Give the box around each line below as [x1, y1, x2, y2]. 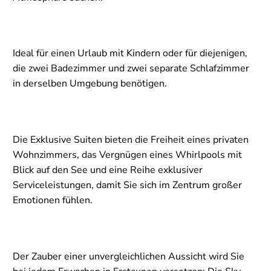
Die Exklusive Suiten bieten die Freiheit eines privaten [13, 133, 249, 147]
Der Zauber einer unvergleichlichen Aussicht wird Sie [13, 249, 244, 263]
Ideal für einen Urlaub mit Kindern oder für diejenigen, [13, 47, 247, 60]
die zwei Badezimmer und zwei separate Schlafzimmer [13, 62, 249, 76]
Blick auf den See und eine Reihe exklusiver [13, 163, 203, 177]
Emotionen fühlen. [13, 194, 93, 207]
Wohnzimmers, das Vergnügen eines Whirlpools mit [13, 148, 242, 162]
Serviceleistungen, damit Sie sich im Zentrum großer [13, 178, 242, 192]
